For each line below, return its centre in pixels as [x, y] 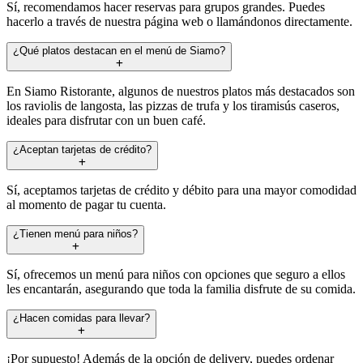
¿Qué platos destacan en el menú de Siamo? [119, 50]
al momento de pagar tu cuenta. [86, 204]
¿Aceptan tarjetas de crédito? [82, 149]
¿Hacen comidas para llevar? [81, 318]
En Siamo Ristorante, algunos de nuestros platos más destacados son [181, 91]
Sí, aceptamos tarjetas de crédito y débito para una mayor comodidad [181, 190]
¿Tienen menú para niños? [75, 233]
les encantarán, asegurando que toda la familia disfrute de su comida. [181, 288]
